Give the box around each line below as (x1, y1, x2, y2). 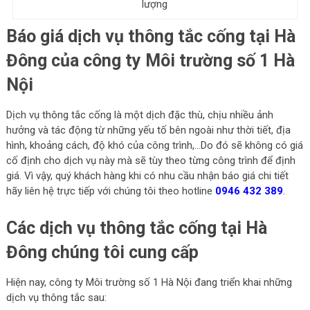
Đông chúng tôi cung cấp (6, 242, 199, 262)
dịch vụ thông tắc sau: (6, 291, 107, 304)
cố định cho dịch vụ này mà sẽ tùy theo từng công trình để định (6, 154, 295, 167)
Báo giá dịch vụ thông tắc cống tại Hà (6, 26, 295, 46)
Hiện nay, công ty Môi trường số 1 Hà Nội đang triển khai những (6, 276, 292, 289)
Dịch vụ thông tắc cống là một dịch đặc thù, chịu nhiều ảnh (6, 109, 273, 121)
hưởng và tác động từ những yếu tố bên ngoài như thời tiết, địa (6, 124, 291, 136)
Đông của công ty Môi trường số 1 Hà (6, 51, 295, 71)
